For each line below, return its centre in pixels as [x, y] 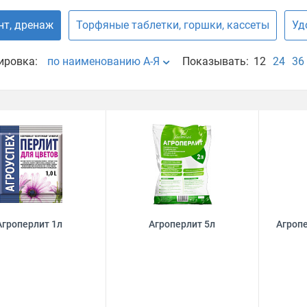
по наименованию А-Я [103, 61]
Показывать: [215, 61]
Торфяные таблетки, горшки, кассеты [172, 25]
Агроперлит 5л [182, 224]
